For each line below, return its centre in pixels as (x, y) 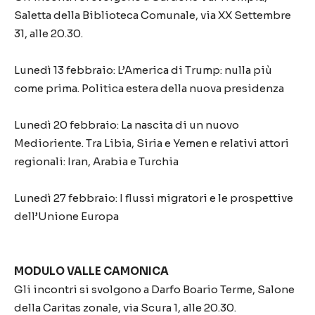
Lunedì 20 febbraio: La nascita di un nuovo (127, 125)
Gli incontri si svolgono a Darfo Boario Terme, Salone (154, 289)
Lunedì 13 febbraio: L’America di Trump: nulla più (143, 70)
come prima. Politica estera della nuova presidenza (149, 88)
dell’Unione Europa (66, 216)
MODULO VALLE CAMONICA (91, 271)
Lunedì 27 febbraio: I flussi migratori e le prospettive (154, 198)
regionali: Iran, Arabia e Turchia (96, 161)
